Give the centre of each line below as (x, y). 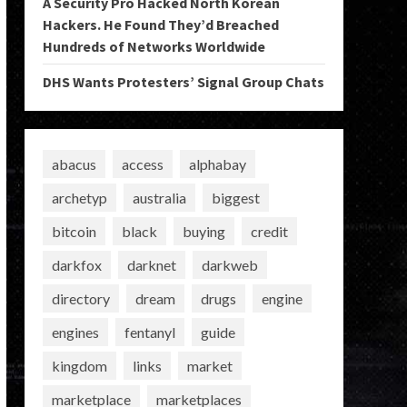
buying (203, 231)
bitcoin (74, 231)
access (142, 164)
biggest (235, 197)
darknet (151, 264)
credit (269, 231)
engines (75, 332)
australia (159, 197)
